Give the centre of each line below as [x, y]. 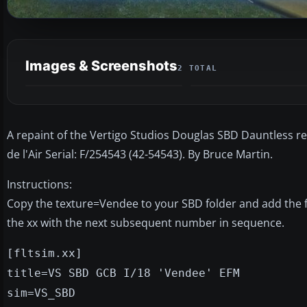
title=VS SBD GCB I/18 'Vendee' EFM [123, 273]
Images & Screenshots [101, 65]
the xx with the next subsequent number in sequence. [146, 222]
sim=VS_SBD [41, 293]
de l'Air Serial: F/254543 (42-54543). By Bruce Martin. [140, 154]
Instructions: [39, 184]
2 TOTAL [198, 68]
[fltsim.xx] [45, 253]
